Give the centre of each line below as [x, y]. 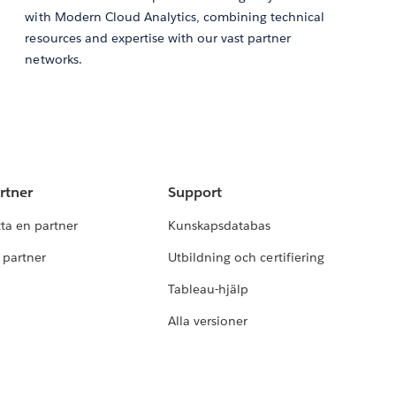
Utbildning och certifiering [246, 258]
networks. [53, 60]
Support [195, 193]
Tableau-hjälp [209, 289]
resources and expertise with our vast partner [158, 38]
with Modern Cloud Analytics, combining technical [175, 17]
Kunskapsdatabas [220, 226]
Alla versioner [208, 321]
